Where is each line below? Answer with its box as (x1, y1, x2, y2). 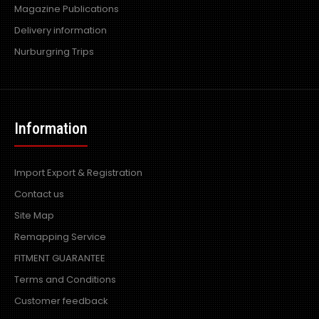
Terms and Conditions (14, 273, 116, 286)
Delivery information (14, 23, 107, 37)
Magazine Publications (14, 2, 119, 16)
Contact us (14, 187, 64, 201)
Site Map (14, 209, 54, 222)
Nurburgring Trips (14, 45, 94, 58)
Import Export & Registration (14, 166, 142, 179)
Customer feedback (14, 294, 108, 308)
